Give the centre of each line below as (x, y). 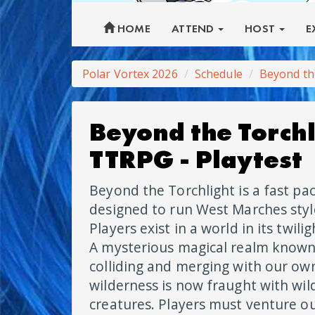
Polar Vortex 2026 (130, 73)
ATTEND (194, 28)
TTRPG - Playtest (196, 159)
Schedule (218, 73)
